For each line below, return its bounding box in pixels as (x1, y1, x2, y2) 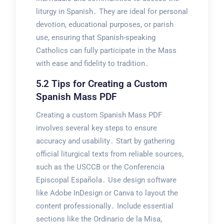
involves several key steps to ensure (35, 123, 157, 132)
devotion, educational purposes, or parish (35, 19, 173, 29)
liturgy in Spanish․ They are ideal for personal (35, 6, 188, 16)
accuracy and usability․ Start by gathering (35, 136, 174, 145)
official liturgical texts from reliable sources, (35, 149, 183, 158)
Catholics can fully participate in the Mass (35, 45, 176, 55)
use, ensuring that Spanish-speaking (35, 32, 155, 42)
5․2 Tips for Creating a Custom (35, 77, 167, 89)
